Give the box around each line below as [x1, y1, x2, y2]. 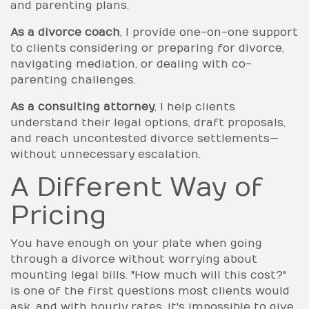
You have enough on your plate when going [10, 237, 262, 250]
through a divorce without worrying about [10, 252, 257, 266]
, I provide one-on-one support [120, 26, 298, 39]
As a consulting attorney [10, 100, 154, 113]
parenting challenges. [10, 73, 136, 86]
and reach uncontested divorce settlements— [10, 132, 279, 145]
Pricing [10, 200, 106, 231]
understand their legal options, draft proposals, [10, 116, 286, 129]
